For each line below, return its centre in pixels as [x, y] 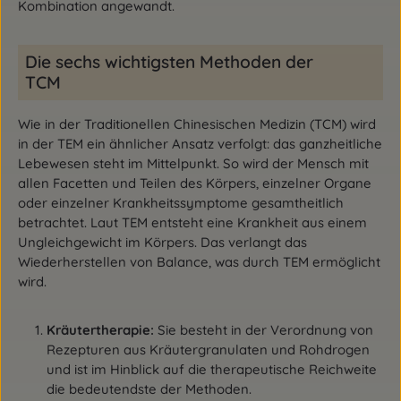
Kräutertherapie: [100, 330]
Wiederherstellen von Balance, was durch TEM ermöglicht [199, 262]
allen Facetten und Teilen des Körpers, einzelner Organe [195, 183]
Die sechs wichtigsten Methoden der [169, 62]
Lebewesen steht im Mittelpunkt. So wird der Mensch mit [193, 163]
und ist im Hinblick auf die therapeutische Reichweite [212, 369]
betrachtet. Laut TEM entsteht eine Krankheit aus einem [192, 222]
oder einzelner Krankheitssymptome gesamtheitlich [181, 203]
